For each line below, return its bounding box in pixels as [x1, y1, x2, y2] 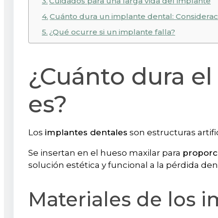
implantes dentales [45, 127, 127, 137]
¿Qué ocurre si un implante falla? [49, 27, 176, 37]
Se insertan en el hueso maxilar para [28, 147, 182, 158]
